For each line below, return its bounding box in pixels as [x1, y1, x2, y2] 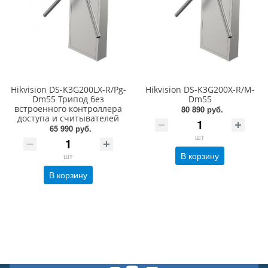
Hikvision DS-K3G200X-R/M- [145, 84, 255, 96]
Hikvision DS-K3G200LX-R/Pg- [10, 84, 126, 96]
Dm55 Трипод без [32, 93, 104, 105]
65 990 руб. [50, 123, 92, 135]
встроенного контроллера [14, 103, 122, 115]
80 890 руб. [181, 103, 223, 115]
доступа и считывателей [17, 112, 119, 124]
